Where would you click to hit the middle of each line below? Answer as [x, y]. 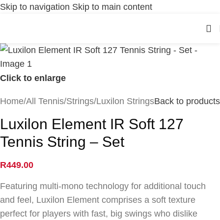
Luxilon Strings [125, 101]
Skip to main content [112, 7]
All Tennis [45, 101]
